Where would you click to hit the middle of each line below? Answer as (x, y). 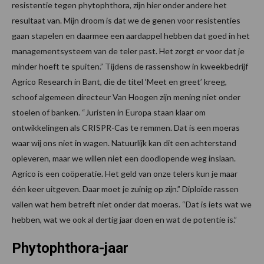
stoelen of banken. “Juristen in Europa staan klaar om (109, 112)
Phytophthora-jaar (70, 248)
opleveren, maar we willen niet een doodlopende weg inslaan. (124, 158)
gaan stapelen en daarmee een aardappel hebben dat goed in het (131, 35)
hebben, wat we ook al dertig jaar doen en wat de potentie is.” (124, 219)
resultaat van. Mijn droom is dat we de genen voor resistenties (126, 20)
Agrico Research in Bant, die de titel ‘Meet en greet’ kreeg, (119, 81)
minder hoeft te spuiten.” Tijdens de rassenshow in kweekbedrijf (130, 66)
